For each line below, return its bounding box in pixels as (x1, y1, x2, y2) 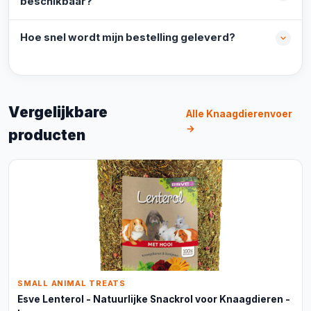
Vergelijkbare (8, 103, 108, 121)
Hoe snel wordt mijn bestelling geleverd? (20, 31, 235, 44)
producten (8, 126, 85, 144)
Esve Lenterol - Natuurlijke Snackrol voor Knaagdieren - (17, 294, 290, 305)
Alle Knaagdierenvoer (186, 108, 293, 119)
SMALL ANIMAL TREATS (17, 278, 126, 288)
